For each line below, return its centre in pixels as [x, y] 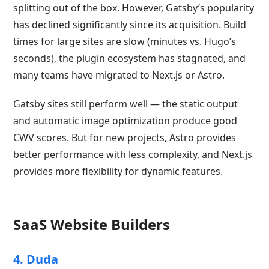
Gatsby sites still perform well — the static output [126, 104]
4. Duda [36, 259]
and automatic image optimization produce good [125, 121]
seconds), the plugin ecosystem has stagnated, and [130, 59]
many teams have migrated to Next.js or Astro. [119, 75]
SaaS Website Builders [92, 225]
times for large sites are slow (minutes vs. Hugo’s [125, 42]
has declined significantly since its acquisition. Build [130, 25]
